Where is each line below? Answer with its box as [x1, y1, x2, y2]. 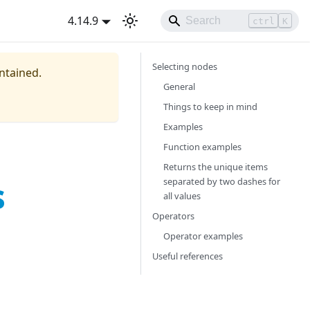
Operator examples [163, 229, 243, 242]
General [163, 80, 195, 93]
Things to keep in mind [163, 100, 257, 113]
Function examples [163, 140, 241, 153]
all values [163, 189, 201, 202]
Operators [152, 209, 194, 222]
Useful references [152, 249, 223, 262]
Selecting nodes [152, 60, 217, 73]
